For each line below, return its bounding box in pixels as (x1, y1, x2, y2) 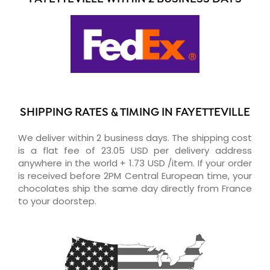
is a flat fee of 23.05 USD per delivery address (18, 143, 252, 157)
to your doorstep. (18, 194, 96, 207)
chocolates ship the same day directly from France (18, 181, 252, 195)
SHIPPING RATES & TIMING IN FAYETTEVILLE (20, 105, 250, 120)
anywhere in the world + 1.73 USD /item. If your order (18, 156, 252, 169)
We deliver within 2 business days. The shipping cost (18, 131, 252, 144)
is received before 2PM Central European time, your (18, 169, 252, 182)
